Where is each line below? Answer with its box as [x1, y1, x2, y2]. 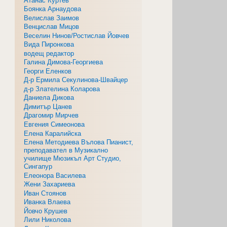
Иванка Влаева [24, 198, 71, 206]
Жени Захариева [24, 180, 75, 188]
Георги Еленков [24, 67, 72, 75]
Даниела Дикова [24, 94, 74, 102]
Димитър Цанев [24, 102, 72, 110]
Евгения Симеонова [24, 121, 85, 128]
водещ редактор [24, 49, 74, 57]
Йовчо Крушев [24, 207, 68, 215]
